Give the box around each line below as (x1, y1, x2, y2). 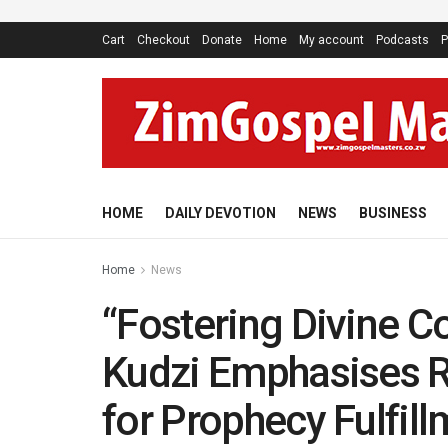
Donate (202, 33, 242, 47)
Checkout (137, 33, 190, 47)
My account (299, 33, 364, 47)
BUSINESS (359, 205, 427, 221)
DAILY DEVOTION (165, 205, 276, 221)
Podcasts (376, 33, 429, 47)
